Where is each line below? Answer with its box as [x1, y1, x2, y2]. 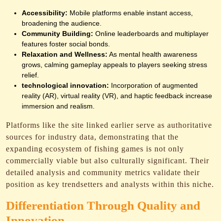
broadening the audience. [22, 19, 102, 27]
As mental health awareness [108, 50, 197, 58]
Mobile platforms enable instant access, [68, 9, 193, 17]
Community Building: [22, 30, 93, 37]
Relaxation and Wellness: [22, 50, 108, 58]
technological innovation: [22, 81, 109, 89]
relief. [22, 71, 39, 79]
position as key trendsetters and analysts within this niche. [6, 180, 214, 188]
